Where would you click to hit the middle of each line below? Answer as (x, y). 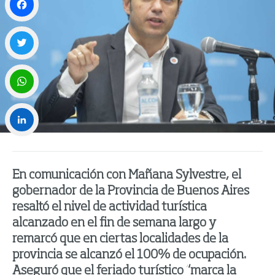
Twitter (20, 70)
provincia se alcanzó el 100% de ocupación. (129, 256)
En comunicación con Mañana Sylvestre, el (127, 176)
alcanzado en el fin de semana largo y (114, 224)
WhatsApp (26, 108)
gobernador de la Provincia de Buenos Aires (131, 192)
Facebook (24, 31)
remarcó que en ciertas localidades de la (120, 240)
